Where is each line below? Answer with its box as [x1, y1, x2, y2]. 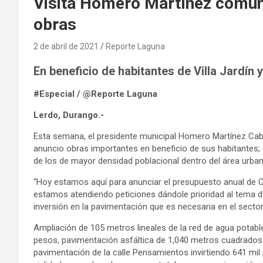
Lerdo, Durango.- [33, 109, 104, 120]
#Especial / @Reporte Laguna [33, 88, 157, 99]
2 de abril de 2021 [33, 41, 99, 51]
